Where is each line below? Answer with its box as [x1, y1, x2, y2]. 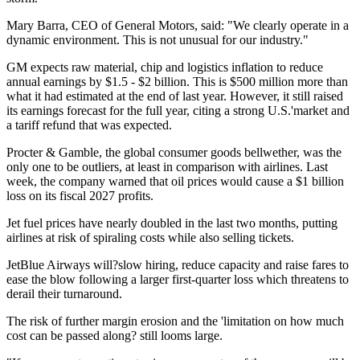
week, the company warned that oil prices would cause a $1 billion [6, 174, 344, 189]
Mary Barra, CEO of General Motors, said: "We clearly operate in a [6, 18, 349, 33]
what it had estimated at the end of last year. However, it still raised [6, 89, 343, 104]
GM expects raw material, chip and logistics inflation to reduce [6, 60, 323, 75]
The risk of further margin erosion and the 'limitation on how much [6, 314, 344, 329]
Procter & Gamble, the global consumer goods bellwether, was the [6, 145, 342, 160]
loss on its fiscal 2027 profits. [6, 189, 153, 203]
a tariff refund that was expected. [6, 118, 172, 133]
